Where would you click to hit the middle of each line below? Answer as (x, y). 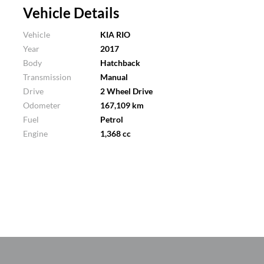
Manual (114, 77)
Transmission (47, 77)
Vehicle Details (71, 13)
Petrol (112, 119)
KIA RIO (115, 34)
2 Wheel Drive (127, 91)
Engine (36, 133)
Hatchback (121, 63)
